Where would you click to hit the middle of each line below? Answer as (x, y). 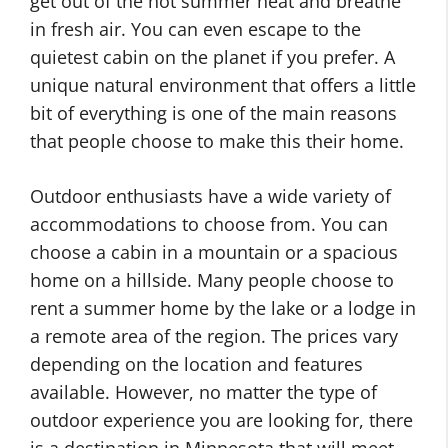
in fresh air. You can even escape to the (195, 29)
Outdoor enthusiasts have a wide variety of (210, 196)
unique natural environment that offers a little (223, 85)
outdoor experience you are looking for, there (221, 420)
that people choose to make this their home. (217, 141)
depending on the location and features (196, 364)
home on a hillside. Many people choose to (212, 280)
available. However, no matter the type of (203, 392)
